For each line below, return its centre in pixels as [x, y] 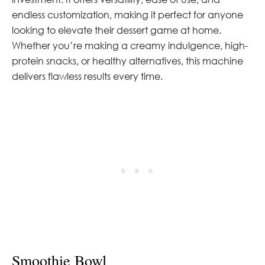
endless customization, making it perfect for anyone [127, 14]
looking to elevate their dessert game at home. [117, 30]
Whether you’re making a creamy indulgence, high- [130, 45]
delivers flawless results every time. [87, 76]
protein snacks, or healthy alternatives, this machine [127, 61]
